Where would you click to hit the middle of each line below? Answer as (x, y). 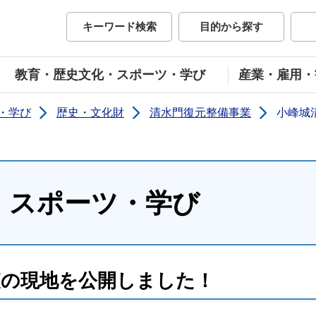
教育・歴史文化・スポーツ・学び (110, 75)
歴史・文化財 (90, 113)
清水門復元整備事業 (200, 113)
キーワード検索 (119, 26)
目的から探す (231, 26)
